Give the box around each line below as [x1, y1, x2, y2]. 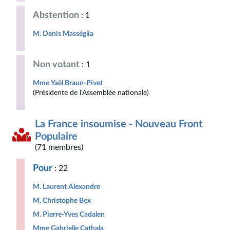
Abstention [33, 11, 79, 20]
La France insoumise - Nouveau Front [35, 119, 202, 129]
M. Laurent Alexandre [33, 183, 100, 190]
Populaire [35, 131, 78, 142]
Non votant [33, 60, 80, 69]
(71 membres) [35, 143, 83, 151]
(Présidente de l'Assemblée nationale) [33, 89, 149, 97]
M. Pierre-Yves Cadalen [33, 210, 105, 218]
